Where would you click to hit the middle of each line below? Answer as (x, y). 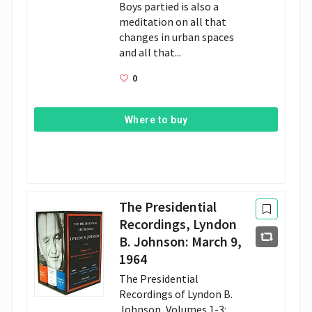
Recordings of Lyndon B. (176, 294)
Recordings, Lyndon (178, 224)
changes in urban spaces (177, 37)
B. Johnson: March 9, (181, 241)
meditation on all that (173, 22)
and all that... (150, 53)
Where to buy (156, 119)
